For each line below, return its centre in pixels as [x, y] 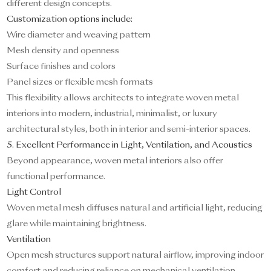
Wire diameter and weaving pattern [79, 35]
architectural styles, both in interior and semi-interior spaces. [129, 130]
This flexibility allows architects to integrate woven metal [123, 98]
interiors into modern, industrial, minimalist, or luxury [112, 114]
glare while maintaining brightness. [77, 224]
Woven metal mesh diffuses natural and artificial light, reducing [135, 208]
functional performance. [56, 177]
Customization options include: [70, 20]
